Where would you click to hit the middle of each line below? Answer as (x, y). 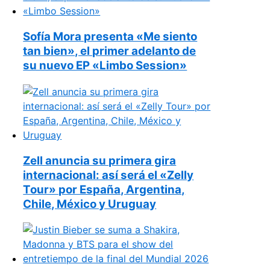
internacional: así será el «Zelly (108, 175)
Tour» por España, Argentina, (104, 189)
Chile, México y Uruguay (90, 204)
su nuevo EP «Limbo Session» (105, 66)
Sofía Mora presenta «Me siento (110, 37)
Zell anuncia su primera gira (100, 160)
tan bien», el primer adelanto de (110, 51)
